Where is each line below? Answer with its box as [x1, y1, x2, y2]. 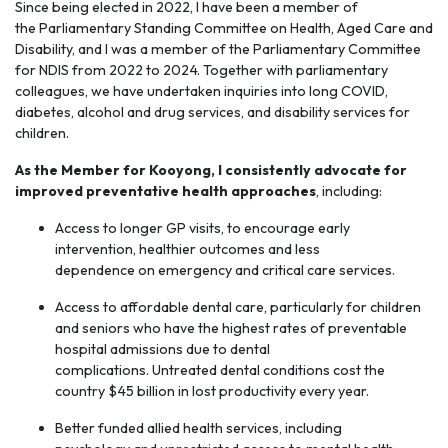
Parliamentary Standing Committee [39, 19, 267, 37]
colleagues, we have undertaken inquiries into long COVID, [15, 82, 388, 100]
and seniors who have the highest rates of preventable [55, 319, 407, 337]
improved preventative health [15, 182, 228, 200]
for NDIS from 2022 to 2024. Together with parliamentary [15, 61, 388, 79]
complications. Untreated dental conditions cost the [55, 361, 385, 379]
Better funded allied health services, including [55, 419, 342, 437]
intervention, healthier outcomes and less [55, 240, 320, 258]
